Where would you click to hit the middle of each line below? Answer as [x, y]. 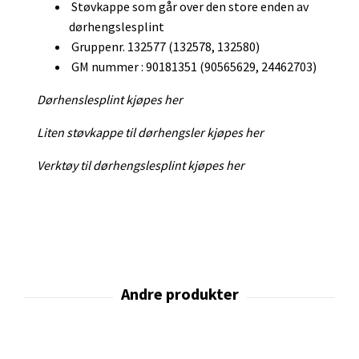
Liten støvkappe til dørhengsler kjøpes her [150, 133]
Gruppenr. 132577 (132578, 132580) [164, 47]
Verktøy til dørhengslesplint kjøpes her [141, 165]
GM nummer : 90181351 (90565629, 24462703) [193, 67]
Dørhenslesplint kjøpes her [110, 100]
